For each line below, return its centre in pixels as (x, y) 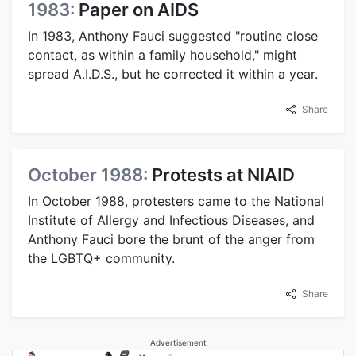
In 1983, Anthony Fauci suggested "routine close (173, 35)
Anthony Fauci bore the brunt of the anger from (171, 239)
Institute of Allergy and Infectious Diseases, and (171, 220)
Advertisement (178, 342)
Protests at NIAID (223, 174)
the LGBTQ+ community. (101, 258)
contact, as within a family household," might (163, 54)
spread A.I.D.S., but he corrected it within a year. (173, 74)
